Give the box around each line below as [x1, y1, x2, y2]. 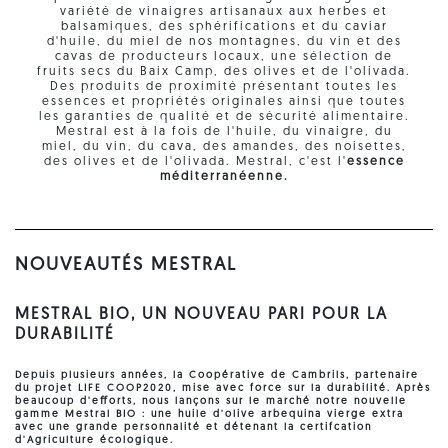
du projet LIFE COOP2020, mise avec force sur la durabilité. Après [15, 382, 431, 394]
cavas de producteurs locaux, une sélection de [55, 50, 393, 63]
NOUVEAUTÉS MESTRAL [15, 255, 237, 275]
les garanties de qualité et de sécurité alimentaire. [38, 110, 410, 123]
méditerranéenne [159, 170, 284, 183]
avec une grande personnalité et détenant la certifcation [15, 421, 372, 433]
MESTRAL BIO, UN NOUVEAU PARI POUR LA [15, 306, 388, 323]
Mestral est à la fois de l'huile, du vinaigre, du [55, 125, 393, 138]
